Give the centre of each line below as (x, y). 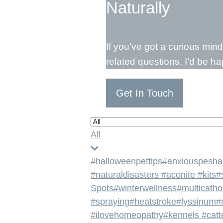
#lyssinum (196, 202)
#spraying (110, 202)
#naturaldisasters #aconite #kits (153, 175)
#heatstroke (153, 202)
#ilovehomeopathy (127, 215)
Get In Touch (145, 93)
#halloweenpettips (126, 161)
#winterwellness (145, 188)
